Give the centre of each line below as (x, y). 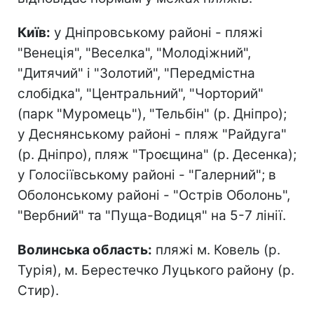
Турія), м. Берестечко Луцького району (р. (156, 270)
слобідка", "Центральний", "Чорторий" (141, 93)
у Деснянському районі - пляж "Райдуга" (152, 134)
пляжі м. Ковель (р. (216, 250)
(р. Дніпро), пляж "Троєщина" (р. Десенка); (157, 154)
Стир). (38, 290)
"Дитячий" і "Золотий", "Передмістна (136, 73)
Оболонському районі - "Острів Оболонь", (154, 195)
